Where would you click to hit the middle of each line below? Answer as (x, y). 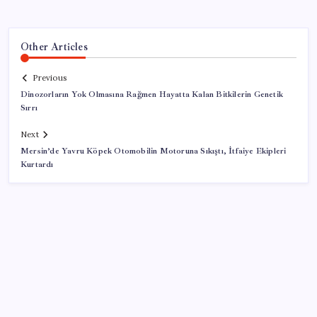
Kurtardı (37, 165)
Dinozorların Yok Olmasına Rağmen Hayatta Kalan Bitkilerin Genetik (152, 95)
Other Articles (54, 46)
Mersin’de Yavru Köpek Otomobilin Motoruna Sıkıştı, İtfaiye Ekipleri (154, 151)
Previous (50, 78)
